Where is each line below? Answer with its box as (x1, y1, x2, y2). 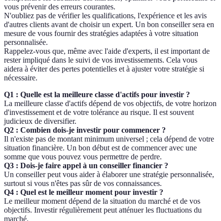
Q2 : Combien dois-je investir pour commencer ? (4, 126, 166, 135)
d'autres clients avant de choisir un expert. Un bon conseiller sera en (4, 20, 214, 29)
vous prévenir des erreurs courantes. (4, 2, 115, 11)
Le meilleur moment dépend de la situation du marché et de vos (4, 197, 200, 206)
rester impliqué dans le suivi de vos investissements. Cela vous (4, 56, 197, 65)
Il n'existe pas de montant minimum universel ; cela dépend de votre (4, 135, 214, 144)
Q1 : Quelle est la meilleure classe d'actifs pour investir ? (4, 90, 190, 99)
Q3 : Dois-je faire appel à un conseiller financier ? (4, 161, 168, 170)
